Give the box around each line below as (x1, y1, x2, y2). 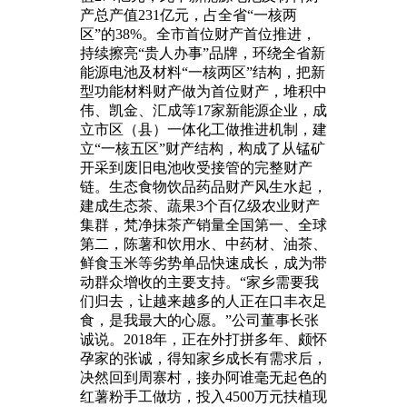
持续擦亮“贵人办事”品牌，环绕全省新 (80, 45, 325, 61)
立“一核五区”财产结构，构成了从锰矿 (80, 140, 325, 156)
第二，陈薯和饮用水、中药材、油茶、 (80, 235, 327, 252)
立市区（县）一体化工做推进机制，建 (80, 121, 327, 137)
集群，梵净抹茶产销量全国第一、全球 (80, 216, 327, 233)
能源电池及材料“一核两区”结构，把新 (80, 64, 325, 80)
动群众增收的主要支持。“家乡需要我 (80, 273, 319, 290)
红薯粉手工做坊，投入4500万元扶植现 (80, 388, 327, 404)
